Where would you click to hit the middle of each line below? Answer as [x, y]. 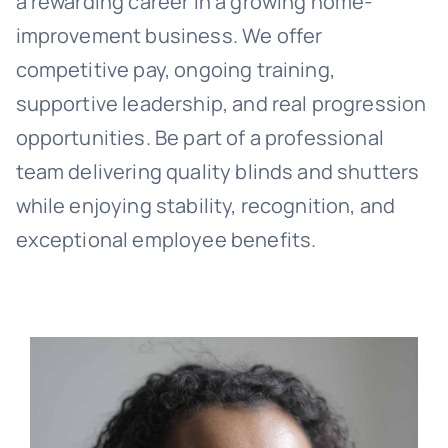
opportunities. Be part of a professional [199, 137]
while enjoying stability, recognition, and [205, 205]
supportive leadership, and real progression [221, 103]
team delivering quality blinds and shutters [217, 171]
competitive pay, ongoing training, [175, 69]
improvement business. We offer [169, 35]
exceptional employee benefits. [166, 239]
